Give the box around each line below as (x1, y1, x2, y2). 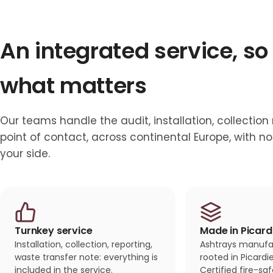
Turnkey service (15, 224, 93, 238)
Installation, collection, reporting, (15, 238, 152, 251)
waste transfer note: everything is (15, 251, 158, 264)
